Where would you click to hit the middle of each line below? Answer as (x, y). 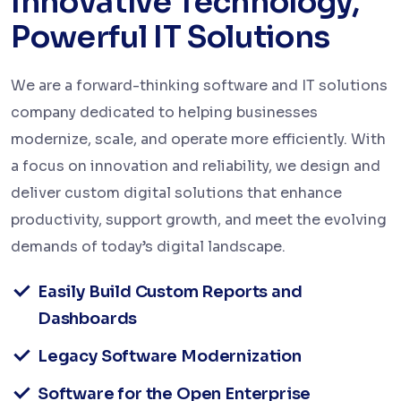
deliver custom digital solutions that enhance (176, 193)
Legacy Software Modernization (170, 357)
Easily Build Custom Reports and (170, 292)
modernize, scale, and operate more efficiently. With (198, 140)
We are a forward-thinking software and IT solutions (199, 86)
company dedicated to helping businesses (164, 113)
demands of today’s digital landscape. (148, 247)
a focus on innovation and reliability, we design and (196, 166)
